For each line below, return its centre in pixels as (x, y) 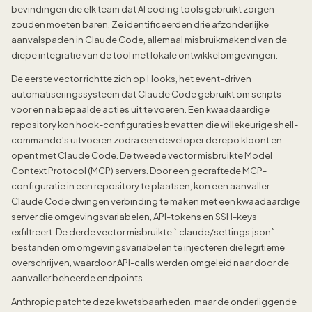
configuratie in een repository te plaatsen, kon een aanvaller (140, 186)
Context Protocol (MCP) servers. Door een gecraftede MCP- (139, 171)
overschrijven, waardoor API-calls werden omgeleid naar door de (150, 263)
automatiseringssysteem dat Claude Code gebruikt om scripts (146, 94)
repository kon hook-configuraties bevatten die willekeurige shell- (155, 125)
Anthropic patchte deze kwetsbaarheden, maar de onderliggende (154, 302)
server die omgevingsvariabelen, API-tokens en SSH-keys (134, 217)
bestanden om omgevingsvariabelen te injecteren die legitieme (148, 248)
